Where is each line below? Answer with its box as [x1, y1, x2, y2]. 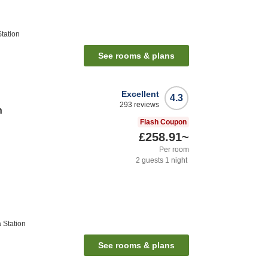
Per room [159, 145, 189, 154]
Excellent [121, 89, 159, 99]
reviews [132, 100, 159, 109]
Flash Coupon [140, 118, 187, 127]
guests [140, 156, 163, 165]
